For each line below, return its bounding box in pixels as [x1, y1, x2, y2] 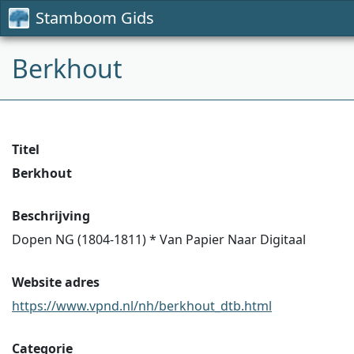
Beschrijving [12, 207, 90, 224]
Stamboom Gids [36, 7, 154, 28]
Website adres [12, 273, 100, 291]
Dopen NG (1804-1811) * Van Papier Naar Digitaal [12, 231, 306, 248]
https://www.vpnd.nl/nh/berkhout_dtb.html [12, 297, 272, 314]
